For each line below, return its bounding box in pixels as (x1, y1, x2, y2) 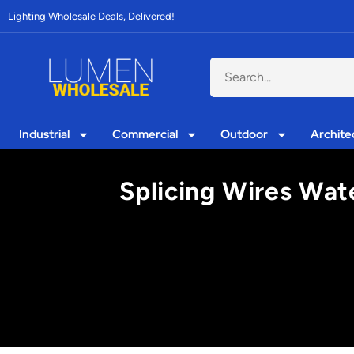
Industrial (19, 126, 70, 142)
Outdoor (220, 126, 269, 142)
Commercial (112, 126, 179, 142)
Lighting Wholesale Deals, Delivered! (8, 10, 175, 22)
